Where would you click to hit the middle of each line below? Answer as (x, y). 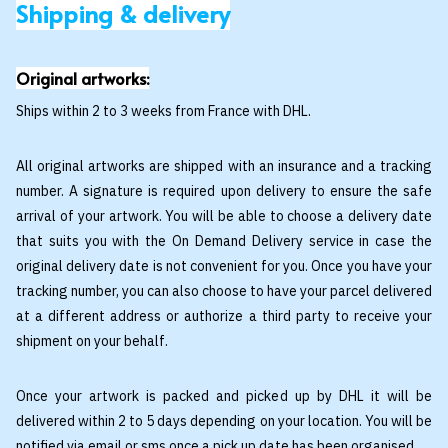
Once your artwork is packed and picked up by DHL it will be (224, 395)
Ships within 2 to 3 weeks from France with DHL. (163, 110)
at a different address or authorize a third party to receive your (224, 315)
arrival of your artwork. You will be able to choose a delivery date (224, 215)
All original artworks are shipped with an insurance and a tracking (224, 165)
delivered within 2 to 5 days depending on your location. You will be (224, 420)
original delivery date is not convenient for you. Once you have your (224, 265)
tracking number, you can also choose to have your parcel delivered (224, 290)
